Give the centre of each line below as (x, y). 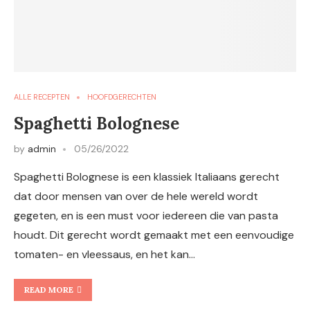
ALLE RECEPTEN (42, 97)
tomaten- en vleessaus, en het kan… (104, 254)
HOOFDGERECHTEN (122, 97)
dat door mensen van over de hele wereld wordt (136, 196)
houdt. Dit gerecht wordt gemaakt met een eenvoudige (154, 235)
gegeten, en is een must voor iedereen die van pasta (146, 216)
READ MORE (49, 290)
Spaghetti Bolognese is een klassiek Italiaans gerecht (147, 177)
